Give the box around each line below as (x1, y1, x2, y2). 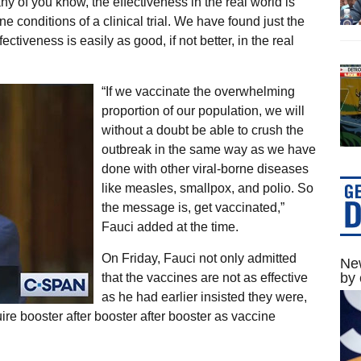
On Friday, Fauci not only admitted (101, 251, 297, 265)
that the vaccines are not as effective (101, 270, 308, 284)
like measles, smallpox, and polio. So (101, 180, 313, 195)
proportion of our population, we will (101, 103, 305, 118)
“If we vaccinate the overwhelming (101, 84, 295, 98)
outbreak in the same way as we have (101, 142, 316, 156)
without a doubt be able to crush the (101, 122, 304, 137)
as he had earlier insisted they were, (101, 289, 307, 304)
